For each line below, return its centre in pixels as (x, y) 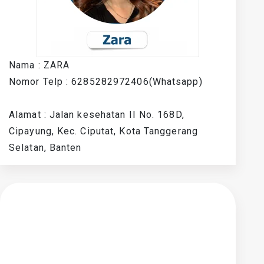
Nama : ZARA (39, 65)
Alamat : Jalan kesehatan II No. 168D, (97, 115)
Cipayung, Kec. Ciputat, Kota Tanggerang (103, 131)
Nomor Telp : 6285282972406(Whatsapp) (106, 82)
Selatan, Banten (45, 148)
